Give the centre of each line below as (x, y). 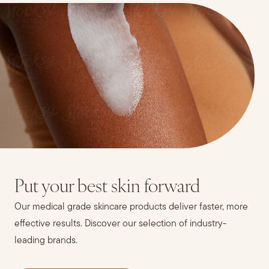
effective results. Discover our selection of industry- (120, 224)
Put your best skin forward (107, 187)
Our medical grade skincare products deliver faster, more (131, 207)
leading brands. (46, 240)
